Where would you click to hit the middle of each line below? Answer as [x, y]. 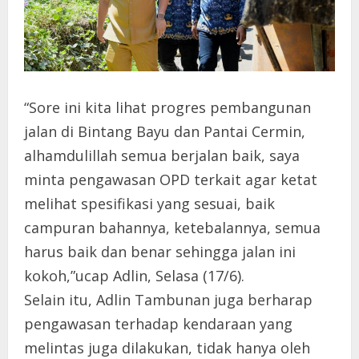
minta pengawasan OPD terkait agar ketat [171, 180]
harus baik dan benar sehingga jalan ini [160, 252]
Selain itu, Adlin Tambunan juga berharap [168, 300]
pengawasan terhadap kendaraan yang [158, 324]
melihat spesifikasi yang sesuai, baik [149, 204]
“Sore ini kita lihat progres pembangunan [167, 108]
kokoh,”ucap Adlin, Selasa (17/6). [134, 276]
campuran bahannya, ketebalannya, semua [172, 228]
